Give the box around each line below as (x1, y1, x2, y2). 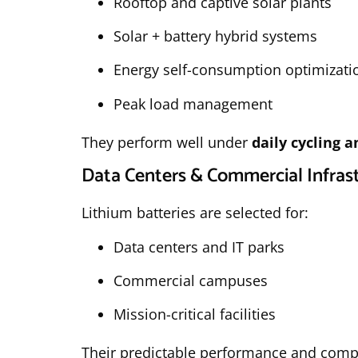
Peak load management (113, 93, 272, 113)
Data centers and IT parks (113, 237, 284, 257)
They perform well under (82, 132, 252, 152)
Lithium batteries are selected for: (82, 203, 308, 223)
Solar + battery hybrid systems (113, 26, 317, 46)
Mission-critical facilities (113, 304, 276, 324)
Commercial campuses (113, 271, 268, 291)
